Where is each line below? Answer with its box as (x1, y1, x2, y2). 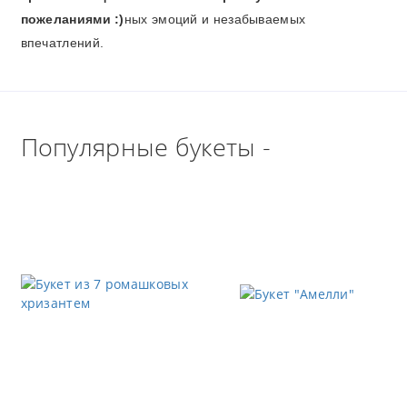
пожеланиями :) (20, 11, 124, 26)
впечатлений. (20, 35, 104, 50)
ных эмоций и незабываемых (124, 11, 306, 26)
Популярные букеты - (20, 130, 272, 164)
